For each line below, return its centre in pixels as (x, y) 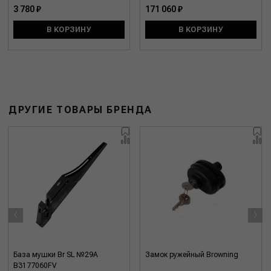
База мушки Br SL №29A (56, 255)
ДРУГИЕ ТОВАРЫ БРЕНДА (80, 110)
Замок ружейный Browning (192, 255)
